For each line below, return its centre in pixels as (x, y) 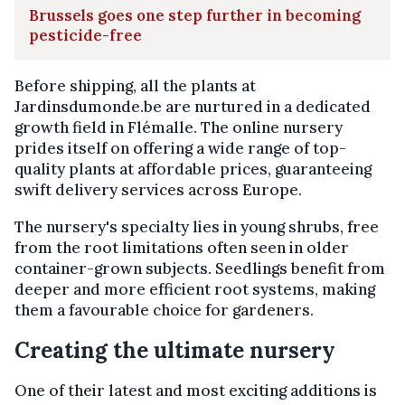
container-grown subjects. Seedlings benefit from (200, 269)
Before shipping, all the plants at (135, 86)
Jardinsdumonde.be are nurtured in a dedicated (193, 107)
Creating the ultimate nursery (175, 351)
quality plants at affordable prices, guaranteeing (193, 170)
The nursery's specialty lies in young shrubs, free (197, 227)
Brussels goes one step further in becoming (195, 16)
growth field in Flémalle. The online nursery (179, 128)
